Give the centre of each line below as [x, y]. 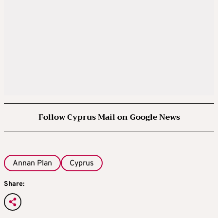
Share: [14, 184]
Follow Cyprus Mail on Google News [109, 117]
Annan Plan [32, 163]
